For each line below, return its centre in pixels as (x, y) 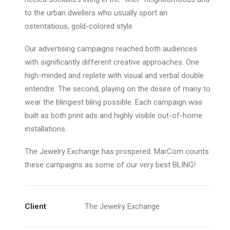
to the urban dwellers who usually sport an (96, 13)
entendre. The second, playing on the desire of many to (118, 89)
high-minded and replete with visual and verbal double (114, 75)
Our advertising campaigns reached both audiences (111, 49)
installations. (46, 129)
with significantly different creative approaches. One (112, 62)
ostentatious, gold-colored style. (79, 26)
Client (35, 206)
